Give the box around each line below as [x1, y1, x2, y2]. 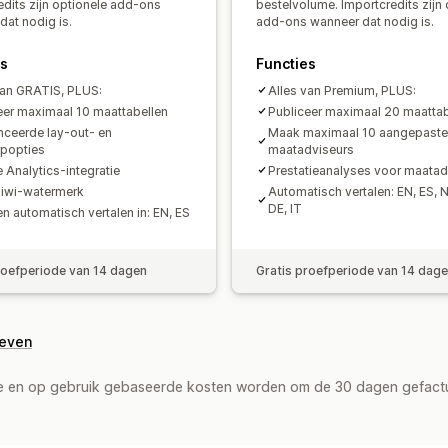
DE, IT [268, 200, 302, 216]
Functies [256, 54, 316, 72]
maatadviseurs [268, 141, 354, 157]
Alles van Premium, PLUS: [268, 82, 416, 98]
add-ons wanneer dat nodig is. [256, 13, 434, 29]
